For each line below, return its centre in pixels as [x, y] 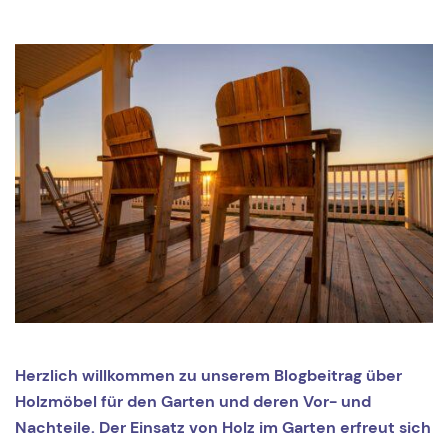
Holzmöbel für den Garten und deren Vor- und [193, 401]
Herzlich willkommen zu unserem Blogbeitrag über [208, 375]
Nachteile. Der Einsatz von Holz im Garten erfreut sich [223, 427]
